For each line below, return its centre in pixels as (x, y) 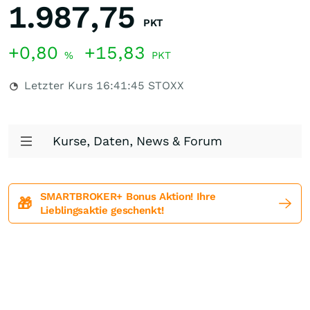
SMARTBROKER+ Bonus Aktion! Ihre (128, 197)
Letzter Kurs (58, 85)
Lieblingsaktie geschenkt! (102, 210)
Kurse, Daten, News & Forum (137, 141)
